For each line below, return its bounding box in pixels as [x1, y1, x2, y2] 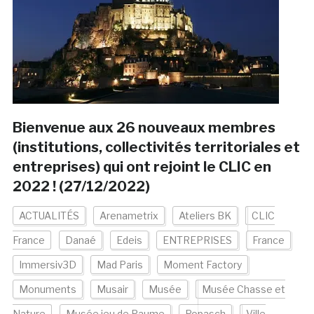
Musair [96, 283, 128, 296]
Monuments [18, 283, 76, 296]
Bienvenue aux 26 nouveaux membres [12, 119, 275, 137]
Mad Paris [96, 259, 143, 271]
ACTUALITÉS [18, 210, 79, 222]
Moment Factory [163, 259, 242, 271]
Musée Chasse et [201, 283, 285, 296]
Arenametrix [99, 210, 158, 222]
